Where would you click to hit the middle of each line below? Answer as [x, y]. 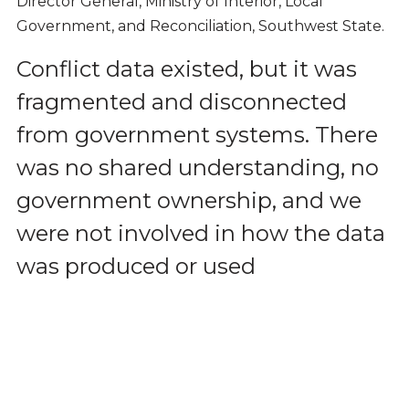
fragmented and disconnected [181, 101]
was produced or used [136, 266]
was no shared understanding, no [197, 167]
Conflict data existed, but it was [186, 68]
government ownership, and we [189, 200]
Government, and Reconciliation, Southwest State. [200, 26]
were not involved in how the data [200, 233]
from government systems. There [197, 134]
